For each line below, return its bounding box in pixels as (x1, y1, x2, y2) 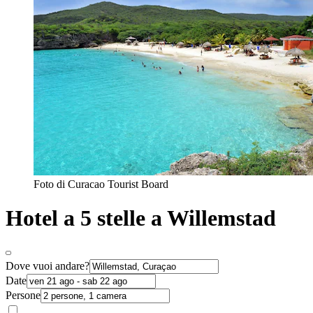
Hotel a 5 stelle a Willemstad (6, 205, 276, 231)
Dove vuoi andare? (6, 259, 89, 272)
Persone (6, 289, 41, 301)
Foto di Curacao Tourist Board (34, 177, 168, 190)
